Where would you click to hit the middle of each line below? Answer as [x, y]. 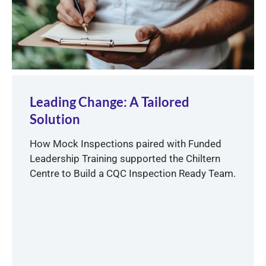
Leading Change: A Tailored [110, 102]
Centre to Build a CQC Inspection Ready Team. [133, 174]
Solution [55, 119]
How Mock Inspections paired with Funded [126, 144]
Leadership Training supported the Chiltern [125, 159]
